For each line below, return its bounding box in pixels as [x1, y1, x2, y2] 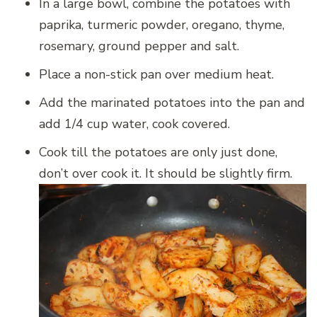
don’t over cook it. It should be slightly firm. [39, 164, 292, 182]
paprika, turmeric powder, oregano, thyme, [39, 16, 284, 33]
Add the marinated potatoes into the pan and [39, 93, 305, 111]
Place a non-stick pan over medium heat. [39, 65, 274, 83]
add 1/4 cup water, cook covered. [39, 115, 230, 132]
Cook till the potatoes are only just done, [39, 143, 277, 161]
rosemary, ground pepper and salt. [39, 37, 239, 54]
